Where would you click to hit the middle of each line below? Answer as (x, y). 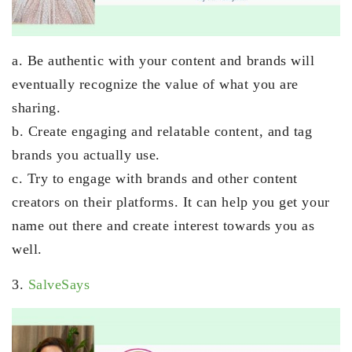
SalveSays (59, 285)
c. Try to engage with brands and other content (155, 179)
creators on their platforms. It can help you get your (171, 202)
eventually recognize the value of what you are (155, 84)
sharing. (37, 108)
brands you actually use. (86, 155)
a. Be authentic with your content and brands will (163, 61)
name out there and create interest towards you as (163, 226)
